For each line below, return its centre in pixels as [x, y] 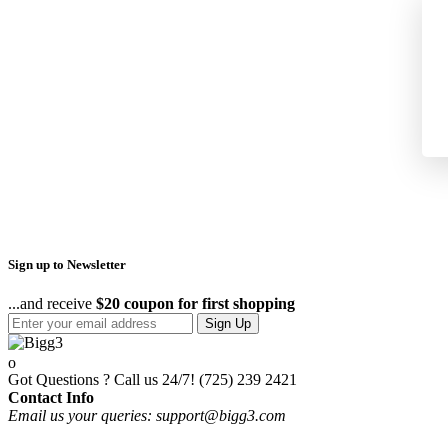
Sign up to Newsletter [67, 265]
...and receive [52, 304]
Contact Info [51, 397]
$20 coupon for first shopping [195, 304]
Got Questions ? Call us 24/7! [101, 379]
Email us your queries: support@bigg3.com [147, 415]
